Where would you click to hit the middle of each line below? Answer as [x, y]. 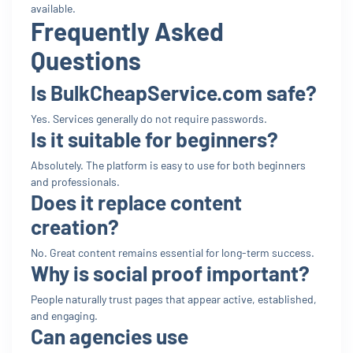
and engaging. [64, 315]
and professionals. [75, 181]
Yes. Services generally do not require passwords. [149, 118]
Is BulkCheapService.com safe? [174, 92]
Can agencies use [110, 336]
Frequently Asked [127, 30]
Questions [86, 59]
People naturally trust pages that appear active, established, [174, 299]
